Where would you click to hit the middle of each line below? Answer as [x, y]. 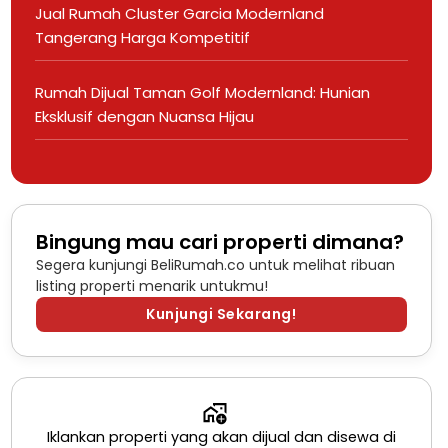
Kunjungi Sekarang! [221, 313]
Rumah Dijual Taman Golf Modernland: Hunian [202, 92]
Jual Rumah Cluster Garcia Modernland [179, 13]
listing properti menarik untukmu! [151, 285]
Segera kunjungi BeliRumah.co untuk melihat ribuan [215, 264]
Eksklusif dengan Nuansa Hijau [144, 116]
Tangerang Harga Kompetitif [142, 37]
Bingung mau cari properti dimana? [219, 241]
